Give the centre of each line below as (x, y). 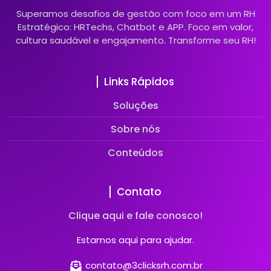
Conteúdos (135, 152)
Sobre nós (135, 129)
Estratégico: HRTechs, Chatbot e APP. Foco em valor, (135, 27)
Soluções (135, 105)
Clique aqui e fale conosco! (135, 215)
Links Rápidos (139, 81)
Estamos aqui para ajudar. (135, 240)
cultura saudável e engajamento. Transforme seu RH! (135, 40)
